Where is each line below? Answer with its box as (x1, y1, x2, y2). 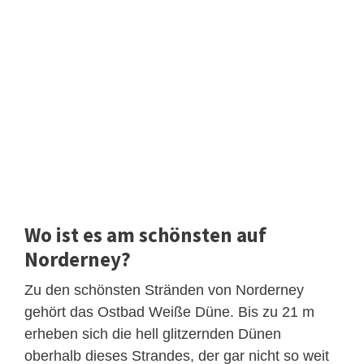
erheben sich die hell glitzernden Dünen (24, 325, 281, 342)
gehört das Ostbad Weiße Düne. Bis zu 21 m (24, 303, 314, 320)
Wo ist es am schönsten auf (24, 221, 266, 248)
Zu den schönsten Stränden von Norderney (24, 281, 304, 298)
